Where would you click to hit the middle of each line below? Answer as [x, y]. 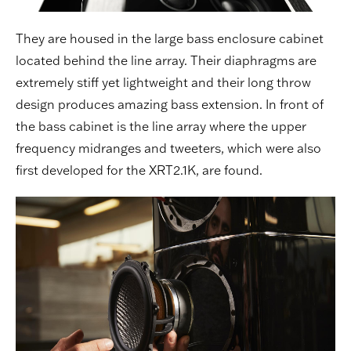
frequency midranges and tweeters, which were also [168, 148]
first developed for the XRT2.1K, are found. [139, 170]
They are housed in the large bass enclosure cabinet [170, 39]
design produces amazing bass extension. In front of [170, 105]
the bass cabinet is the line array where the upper [161, 127]
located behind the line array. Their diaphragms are [166, 61]
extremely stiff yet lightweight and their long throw [163, 83]
